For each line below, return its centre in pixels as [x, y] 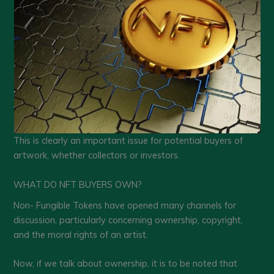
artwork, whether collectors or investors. [97, 155]
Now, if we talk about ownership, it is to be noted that [126, 264]
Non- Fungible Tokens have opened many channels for [125, 205]
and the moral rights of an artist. [81, 234]
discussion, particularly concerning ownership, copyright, [128, 220]
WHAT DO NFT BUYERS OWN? [78, 184]
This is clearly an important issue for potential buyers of [128, 141]
